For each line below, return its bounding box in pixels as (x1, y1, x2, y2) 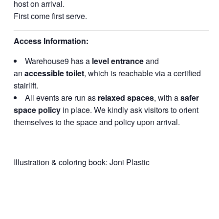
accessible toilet (24, 67, 85, 79)
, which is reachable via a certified (84, 67, 201, 79)
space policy (14, 104, 61, 116)
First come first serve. (14, 10, 88, 22)
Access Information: (14, 35, 89, 47)
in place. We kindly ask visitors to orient (61, 104, 199, 116)
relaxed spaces (98, 92, 154, 104)
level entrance (92, 55, 144, 67)
